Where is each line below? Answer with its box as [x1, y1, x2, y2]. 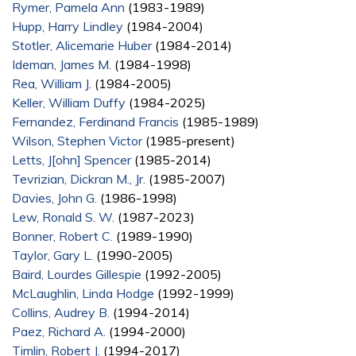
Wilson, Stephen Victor [12, 132, 142, 149]
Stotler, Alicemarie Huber [12, 37, 152, 53]
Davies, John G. [12, 189, 97, 206]
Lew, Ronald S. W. [12, 208, 114, 225]
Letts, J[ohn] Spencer [12, 151, 131, 168]
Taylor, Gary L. [12, 246, 93, 263]
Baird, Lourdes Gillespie [12, 265, 141, 282]
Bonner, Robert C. [12, 227, 113, 244]
